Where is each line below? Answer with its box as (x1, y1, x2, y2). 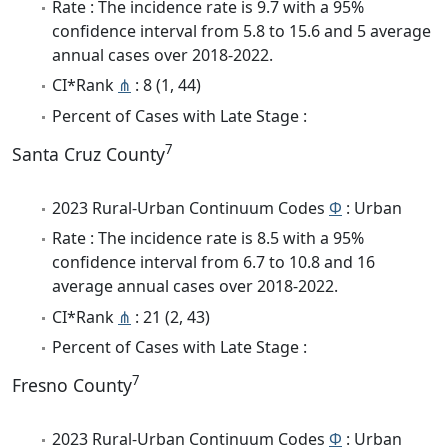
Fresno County (12, 372, 132, 397)
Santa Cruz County (12, 141, 165, 166)
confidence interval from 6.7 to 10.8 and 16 (52, 251, 375, 274)
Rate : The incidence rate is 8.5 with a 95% (52, 227, 364, 250)
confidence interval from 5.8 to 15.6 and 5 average (52, 19, 431, 42)
